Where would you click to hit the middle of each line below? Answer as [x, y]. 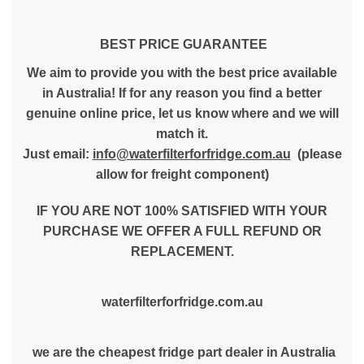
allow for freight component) [182, 174]
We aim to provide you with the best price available [182, 73]
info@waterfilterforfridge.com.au [191, 154]
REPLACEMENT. [182, 251]
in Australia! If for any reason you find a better [182, 93]
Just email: [57, 154]
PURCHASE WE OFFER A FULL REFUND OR [182, 231]
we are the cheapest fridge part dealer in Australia [182, 352]
